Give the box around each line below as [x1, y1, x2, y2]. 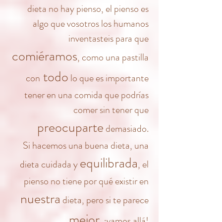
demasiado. [104, 121, 149, 136]
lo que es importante [68, 71, 149, 85]
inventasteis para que [68, 31, 149, 46]
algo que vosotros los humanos [33, 16, 149, 31]
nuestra [20, 189, 60, 209]
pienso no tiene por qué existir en [24, 174, 149, 188]
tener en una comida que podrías [24, 88, 149, 102]
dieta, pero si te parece [60, 193, 149, 207]
